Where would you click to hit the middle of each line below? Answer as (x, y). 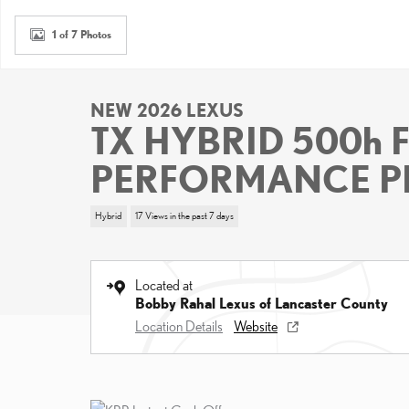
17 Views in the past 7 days (184, 216)
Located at (164, 284)
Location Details (179, 325)
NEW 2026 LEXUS (167, 110)
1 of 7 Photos (82, 34)
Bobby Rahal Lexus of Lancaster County (262, 303)
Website (256, 325)
